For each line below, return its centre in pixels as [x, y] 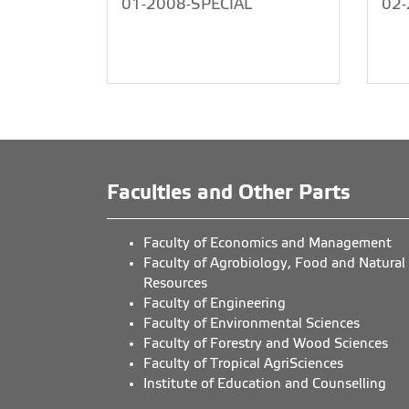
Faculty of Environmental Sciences [252, 323]
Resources [175, 283]
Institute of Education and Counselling [265, 383]
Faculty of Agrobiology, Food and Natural [274, 263]
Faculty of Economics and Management [267, 243]
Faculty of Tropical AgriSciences [243, 363]
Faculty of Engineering [215, 303]
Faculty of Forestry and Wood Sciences [266, 343]
